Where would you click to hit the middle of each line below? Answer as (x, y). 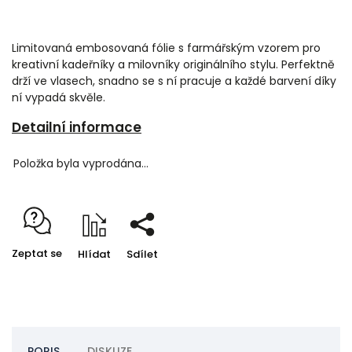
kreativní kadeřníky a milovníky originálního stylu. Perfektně (173, 64)
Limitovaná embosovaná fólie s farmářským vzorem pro (166, 48)
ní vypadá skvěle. (59, 97)
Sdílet (142, 254)
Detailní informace (77, 127)
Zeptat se (37, 253)
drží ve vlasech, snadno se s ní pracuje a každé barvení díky (174, 81)
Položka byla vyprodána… (81, 163)
